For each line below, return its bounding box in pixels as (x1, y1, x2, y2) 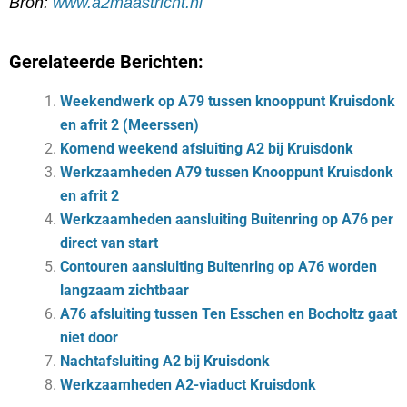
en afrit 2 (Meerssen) (60, 115, 199, 134)
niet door (60, 328, 118, 346)
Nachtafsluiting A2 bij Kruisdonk (60, 352, 270, 370)
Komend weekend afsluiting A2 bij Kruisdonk (60, 139, 353, 157)
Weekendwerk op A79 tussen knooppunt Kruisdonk (60, 92, 395, 110)
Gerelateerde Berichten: (9, 50, 203, 73)
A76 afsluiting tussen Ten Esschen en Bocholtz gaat (60, 304, 397, 323)
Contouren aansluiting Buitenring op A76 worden (60, 257, 377, 275)
